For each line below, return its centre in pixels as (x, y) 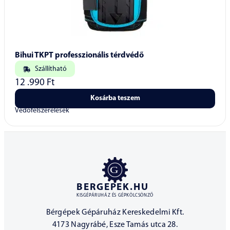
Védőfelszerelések (42, 111)
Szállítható (51, 69)
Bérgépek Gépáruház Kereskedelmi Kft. (115, 213)
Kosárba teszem (115, 99)
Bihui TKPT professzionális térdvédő (79, 56)
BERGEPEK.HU (113, 188)
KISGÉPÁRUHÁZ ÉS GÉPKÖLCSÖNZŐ (115, 196)
